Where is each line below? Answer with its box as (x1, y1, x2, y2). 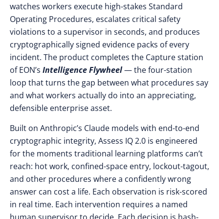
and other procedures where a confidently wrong (10, 174, 191, 184)
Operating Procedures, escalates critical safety (10, 14, 180, 24)
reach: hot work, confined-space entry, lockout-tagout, (10, 161, 209, 172)
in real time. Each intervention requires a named (10, 199, 188, 210)
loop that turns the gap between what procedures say (10, 77, 208, 88)
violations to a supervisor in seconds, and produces (10, 26, 200, 37)
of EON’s (10, 65, 43, 75)
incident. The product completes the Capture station (10, 52, 203, 63)
